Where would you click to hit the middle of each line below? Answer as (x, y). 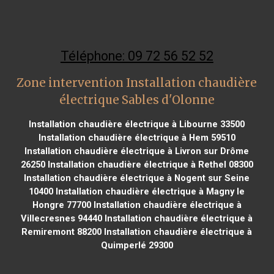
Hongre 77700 (61, 205)
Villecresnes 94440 (62, 218)
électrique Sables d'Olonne (137, 100)
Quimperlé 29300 (137, 245)
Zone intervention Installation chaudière (137, 83)
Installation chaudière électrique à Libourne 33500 (137, 124)
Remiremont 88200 (62, 231)
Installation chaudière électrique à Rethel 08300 (149, 164)
